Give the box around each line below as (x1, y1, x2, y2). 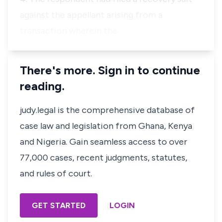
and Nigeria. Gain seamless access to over (20, 136, 187, 147)
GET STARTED (32, 201, 86, 210)
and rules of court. (20, 168, 92, 179)
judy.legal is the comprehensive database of (20, 105, 195, 115)
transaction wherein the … (20, 25, 125, 36)
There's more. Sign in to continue (20, 63, 200, 77)
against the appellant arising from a (20, 9, 163, 20)
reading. (20, 79, 64, 93)
